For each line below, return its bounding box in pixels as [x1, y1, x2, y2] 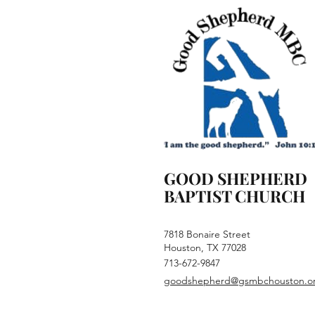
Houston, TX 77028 [164, 240, 246, 254]
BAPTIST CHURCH [164, 184, 305, 207]
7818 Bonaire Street [164, 227, 250, 240]
